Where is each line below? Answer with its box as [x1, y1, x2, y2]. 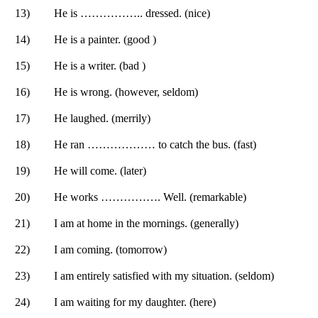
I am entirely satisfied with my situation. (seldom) [54, 269, 274, 282]
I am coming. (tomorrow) [54, 243, 167, 256]
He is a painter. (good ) [54, 33, 156, 45]
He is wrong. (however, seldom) [54, 85, 198, 98]
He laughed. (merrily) [54, 111, 150, 124]
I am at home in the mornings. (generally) [54, 216, 238, 229]
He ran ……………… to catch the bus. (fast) [54, 138, 256, 150]
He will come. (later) [54, 164, 146, 177]
